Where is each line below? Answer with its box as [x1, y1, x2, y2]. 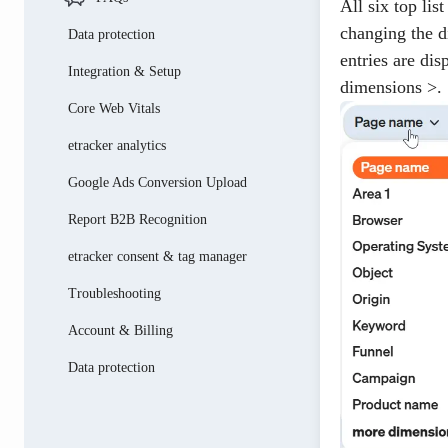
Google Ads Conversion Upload [68, 175, 247, 190]
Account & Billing [68, 323, 173, 338]
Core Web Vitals [68, 101, 160, 116]
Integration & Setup [68, 64, 181, 79]
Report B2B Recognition [68, 212, 207, 227]
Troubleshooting [68, 286, 161, 301]
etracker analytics [68, 138, 166, 153]
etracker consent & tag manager [68, 249, 247, 264]
